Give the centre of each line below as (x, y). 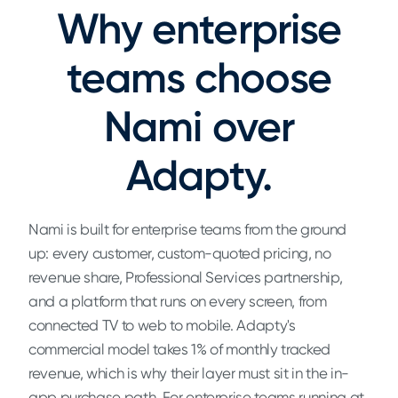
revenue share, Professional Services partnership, (186, 277)
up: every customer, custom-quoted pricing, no (180, 253)
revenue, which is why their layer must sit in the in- (189, 373)
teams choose (199, 78)
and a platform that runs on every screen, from (178, 301)
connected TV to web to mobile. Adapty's (162, 325)
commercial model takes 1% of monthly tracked (180, 349)
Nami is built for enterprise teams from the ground (188, 229)
